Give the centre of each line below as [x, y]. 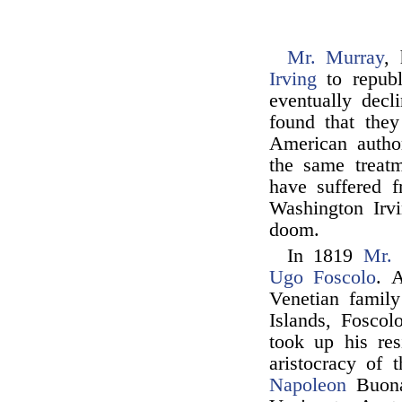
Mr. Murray [336, 57]
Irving [293, 79]
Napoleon [308, 385]
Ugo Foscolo [323, 277]
